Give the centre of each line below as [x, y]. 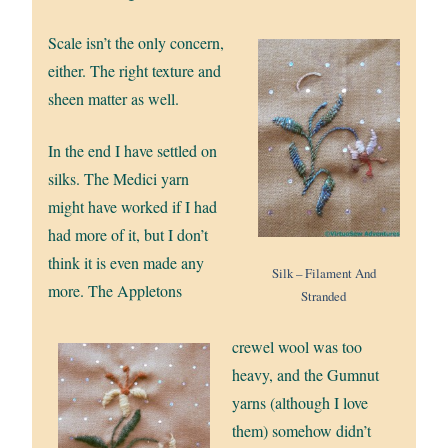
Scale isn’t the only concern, [136, 43]
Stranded [324, 296]
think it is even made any [126, 263]
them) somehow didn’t [301, 430]
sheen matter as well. [114, 99]
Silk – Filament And [323, 273]
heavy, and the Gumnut [305, 374]
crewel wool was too [297, 346]
